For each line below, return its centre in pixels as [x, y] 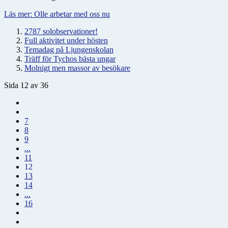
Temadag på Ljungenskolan [69, 49]
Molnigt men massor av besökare [77, 68]
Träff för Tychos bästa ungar [70, 59]
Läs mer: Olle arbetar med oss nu [57, 14]
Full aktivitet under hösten [66, 40]
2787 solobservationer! [61, 31]
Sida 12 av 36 [26, 85]
